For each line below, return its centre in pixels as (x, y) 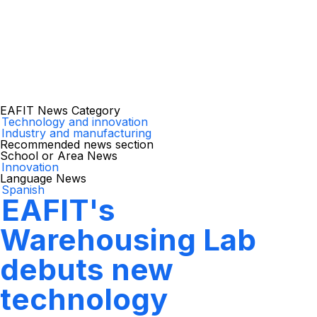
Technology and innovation (75, 122)
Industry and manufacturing (76, 133)
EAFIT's (58, 210)
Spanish (23, 190)
